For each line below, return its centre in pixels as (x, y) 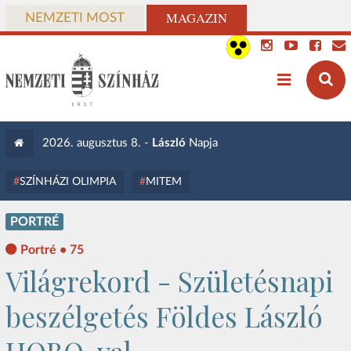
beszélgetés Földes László (164, 317)
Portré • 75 (52, 250)
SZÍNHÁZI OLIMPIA (67, 181)
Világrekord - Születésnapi (169, 281)
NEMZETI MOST (74, 18)
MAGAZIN (196, 18)
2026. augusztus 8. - (97, 143)
